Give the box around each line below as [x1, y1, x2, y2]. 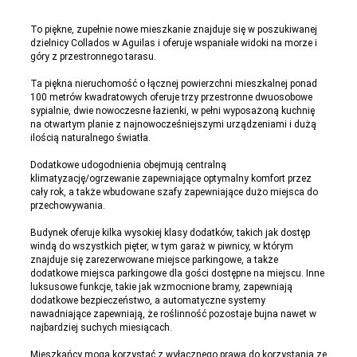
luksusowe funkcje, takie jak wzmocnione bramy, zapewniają [30, 281, 292, 292]
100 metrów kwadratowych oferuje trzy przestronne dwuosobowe [30, 92, 312, 103]
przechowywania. [30, 200, 105, 211]
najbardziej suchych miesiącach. [30, 322, 172, 333]
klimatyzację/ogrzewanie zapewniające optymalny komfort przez [30, 173, 312, 184]
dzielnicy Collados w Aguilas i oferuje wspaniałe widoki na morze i [30, 37, 317, 49]
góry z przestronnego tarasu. [30, 51, 156, 62]
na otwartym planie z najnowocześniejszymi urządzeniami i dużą [30, 119, 316, 130]
